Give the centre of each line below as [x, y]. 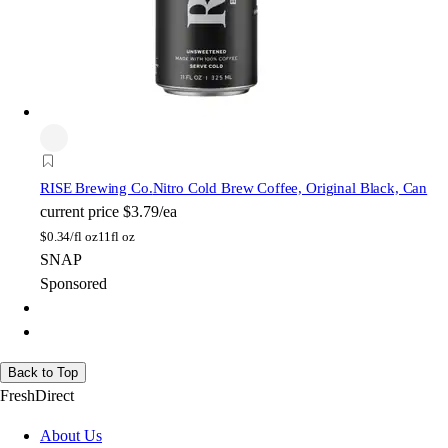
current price [79, 212]
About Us [71, 436]
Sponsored [73, 284]
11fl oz [116, 237]
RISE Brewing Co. [96, 188]
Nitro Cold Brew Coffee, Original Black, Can [290, 188]
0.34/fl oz [72, 237]
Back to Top [43, 373]
